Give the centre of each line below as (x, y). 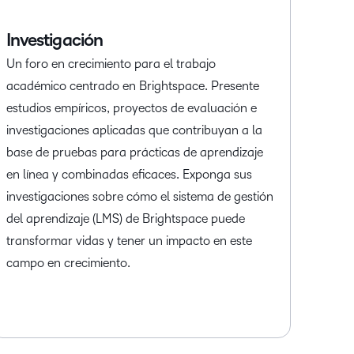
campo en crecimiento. (68, 263)
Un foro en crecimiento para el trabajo (111, 64)
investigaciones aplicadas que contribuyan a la (134, 130)
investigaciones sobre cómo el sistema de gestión (139, 197)
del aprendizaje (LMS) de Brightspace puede (125, 219)
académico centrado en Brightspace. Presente (132, 86)
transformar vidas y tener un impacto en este (129, 241)
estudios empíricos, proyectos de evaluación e (131, 108)
